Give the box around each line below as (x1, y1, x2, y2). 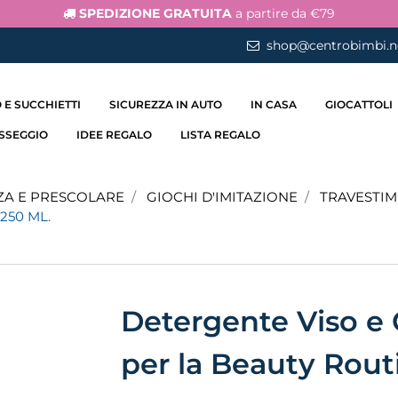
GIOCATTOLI (325, 98, 394, 111)
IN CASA (251, 98, 298, 111)
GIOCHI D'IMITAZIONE (147, 188, 298, 205)
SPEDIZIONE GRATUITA (79, 5, 232, 21)
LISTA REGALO (180, 128, 261, 141)
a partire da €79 (232, 5, 335, 21)
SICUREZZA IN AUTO (109, 98, 223, 111)
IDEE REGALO (76, 128, 153, 141)
